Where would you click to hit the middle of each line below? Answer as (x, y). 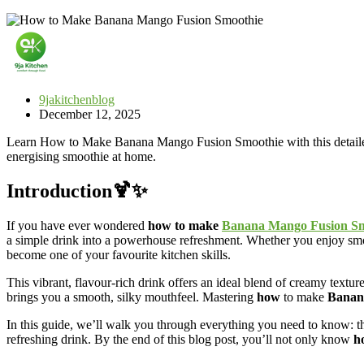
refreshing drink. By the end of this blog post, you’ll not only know (180, 339)
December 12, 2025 (90, 114)
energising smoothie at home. (81, 156)
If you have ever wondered (77, 225)
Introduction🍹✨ (77, 191)
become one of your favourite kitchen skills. (119, 254)
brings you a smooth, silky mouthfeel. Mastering (132, 297)
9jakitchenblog (77, 99)
